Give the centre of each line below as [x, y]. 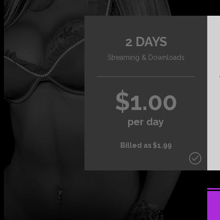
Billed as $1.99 [146, 146]
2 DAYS [146, 42]
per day [146, 122]
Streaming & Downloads [146, 57]
